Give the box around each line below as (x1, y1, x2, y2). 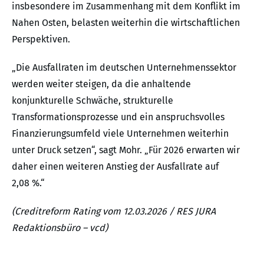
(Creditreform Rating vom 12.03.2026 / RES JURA (12, 205, 216, 217)
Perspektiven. (12, 33, 70, 45)
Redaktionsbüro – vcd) (12, 222, 108, 233)
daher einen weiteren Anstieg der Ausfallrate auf (12, 160, 219, 172)
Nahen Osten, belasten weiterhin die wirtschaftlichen (12, 16, 240, 28)
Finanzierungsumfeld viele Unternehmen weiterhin (12, 127, 229, 139)
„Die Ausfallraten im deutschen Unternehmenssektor (12, 61, 236, 73)
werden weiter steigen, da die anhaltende (12, 78, 191, 90)
